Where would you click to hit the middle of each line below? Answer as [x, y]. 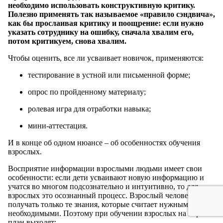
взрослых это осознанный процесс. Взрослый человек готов [111, 195]
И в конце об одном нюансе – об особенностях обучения [104, 142]
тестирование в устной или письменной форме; [109, 75]
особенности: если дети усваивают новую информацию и [106, 177]
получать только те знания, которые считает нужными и [104, 204]
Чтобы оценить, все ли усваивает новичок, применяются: [106, 58]
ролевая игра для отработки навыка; [89, 109]
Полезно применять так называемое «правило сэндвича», [111, 14]
